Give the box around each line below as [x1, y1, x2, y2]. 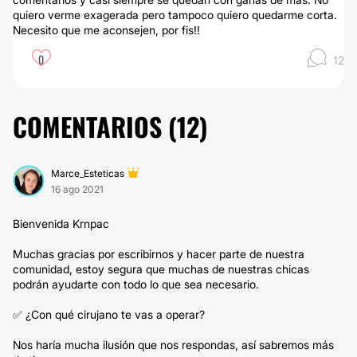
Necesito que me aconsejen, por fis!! [13, 23, 200, 37]
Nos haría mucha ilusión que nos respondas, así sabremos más [13, 338, 334, 351]
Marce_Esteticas [51, 167, 124, 179]
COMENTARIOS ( [13, 108, 177, 145]
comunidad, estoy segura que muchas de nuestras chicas [13, 262, 309, 276]
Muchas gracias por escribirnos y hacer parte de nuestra [13, 247, 304, 261]
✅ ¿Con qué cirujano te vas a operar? [13, 308, 205, 321]
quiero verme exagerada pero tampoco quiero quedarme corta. [13, 8, 337, 22]
